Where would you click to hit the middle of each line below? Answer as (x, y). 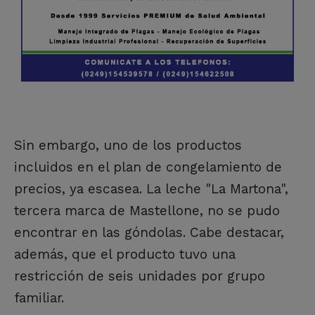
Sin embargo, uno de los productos (128, 145)
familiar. (39, 297)
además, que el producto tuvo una (125, 254)
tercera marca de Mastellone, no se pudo (147, 210)
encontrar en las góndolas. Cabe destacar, (149, 232)
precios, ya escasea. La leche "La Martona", (151, 188)
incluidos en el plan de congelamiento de (148, 167)
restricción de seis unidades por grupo (140, 276)
